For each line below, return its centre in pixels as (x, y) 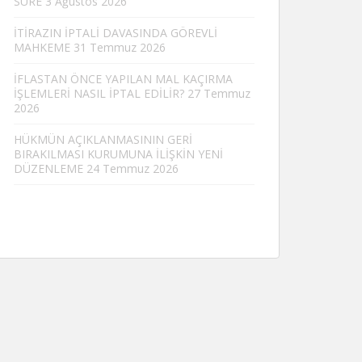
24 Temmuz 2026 (133, 168)
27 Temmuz (219, 93)
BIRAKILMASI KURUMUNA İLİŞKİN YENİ (118, 154)
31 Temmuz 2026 (120, 47)
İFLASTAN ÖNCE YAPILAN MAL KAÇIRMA (123, 79)
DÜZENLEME (48, 168)
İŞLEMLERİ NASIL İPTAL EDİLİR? (99, 93)
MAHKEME (42, 47)
